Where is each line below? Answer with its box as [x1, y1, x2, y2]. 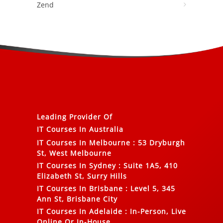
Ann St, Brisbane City [37, 194, 117, 204]
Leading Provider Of [37, 111, 112, 121]
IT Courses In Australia [37, 124, 123, 134]
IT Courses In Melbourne [37, 137, 130, 147]
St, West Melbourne [37, 148, 111, 158]
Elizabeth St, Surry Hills [37, 171, 127, 181]
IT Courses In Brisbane [37, 183, 123, 193]
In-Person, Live [127, 206, 186, 216]
